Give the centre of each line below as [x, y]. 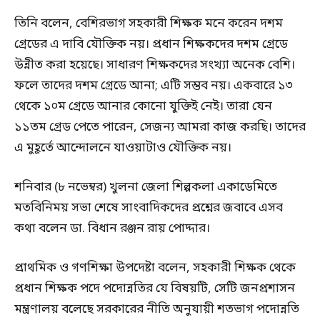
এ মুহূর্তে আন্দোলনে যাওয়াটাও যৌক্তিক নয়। [123, 149]
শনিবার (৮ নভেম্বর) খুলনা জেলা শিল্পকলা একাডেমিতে [146, 188]
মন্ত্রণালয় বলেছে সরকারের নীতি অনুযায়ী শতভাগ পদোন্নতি [157, 310]
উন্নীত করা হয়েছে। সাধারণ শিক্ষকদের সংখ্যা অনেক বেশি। [155, 66]
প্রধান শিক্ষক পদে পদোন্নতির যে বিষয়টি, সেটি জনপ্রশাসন [155, 289]
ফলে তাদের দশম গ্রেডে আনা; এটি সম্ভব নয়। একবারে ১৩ [154, 86]
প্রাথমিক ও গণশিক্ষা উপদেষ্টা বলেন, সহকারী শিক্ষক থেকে [155, 269]
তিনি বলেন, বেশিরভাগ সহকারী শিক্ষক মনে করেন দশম [149, 24]
